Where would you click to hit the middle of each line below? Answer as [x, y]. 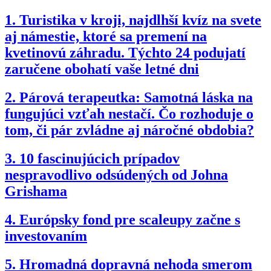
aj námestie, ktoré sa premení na [106, 37]
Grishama [36, 191]
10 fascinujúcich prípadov [100, 158]
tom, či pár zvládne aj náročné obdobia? [129, 130]
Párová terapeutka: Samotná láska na [136, 97]
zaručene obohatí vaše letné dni [102, 69]
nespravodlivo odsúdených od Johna [116, 175]
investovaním [46, 236]
